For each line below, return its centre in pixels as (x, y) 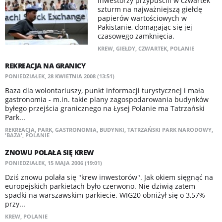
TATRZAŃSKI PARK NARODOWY (169, 130)
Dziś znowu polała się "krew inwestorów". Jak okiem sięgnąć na (109, 177)
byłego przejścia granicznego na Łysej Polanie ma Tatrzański (105, 108)
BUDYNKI (112, 130)
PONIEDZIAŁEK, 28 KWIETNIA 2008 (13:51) (60, 76)
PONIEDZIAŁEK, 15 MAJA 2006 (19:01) (54, 163)
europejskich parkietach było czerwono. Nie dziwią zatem (100, 186)
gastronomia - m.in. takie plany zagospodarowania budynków (107, 99)
